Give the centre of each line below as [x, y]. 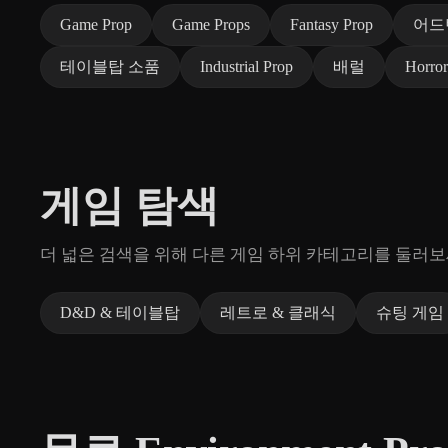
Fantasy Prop [331, 24]
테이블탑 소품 [110, 66]
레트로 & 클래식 [278, 312]
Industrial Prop [246, 66]
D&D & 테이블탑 [120, 312]
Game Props [211, 24]
